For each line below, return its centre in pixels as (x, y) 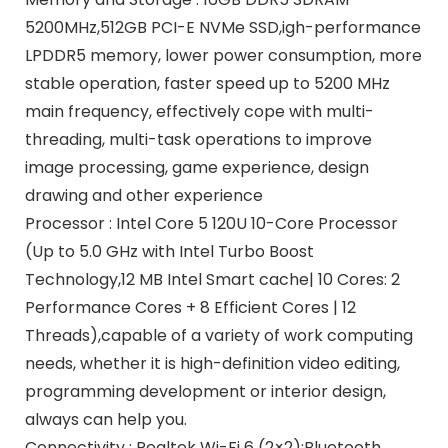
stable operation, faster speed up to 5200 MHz (207, 84)
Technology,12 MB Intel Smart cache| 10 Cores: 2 (212, 280)
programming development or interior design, (205, 392)
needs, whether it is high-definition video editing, (212, 364)
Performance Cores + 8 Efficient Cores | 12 (190, 308)
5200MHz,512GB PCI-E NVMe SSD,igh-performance (222, 28)
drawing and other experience (143, 196)
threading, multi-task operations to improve (198, 140)
